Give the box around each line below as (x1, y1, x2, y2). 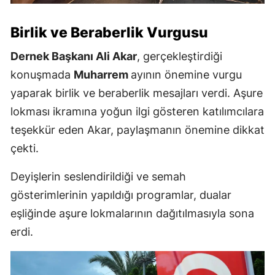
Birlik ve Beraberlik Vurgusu (10, 24, 208, 42)
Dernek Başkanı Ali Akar (10, 50, 137, 63)
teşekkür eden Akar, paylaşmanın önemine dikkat (10, 123, 265, 137)
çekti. (10, 142, 39, 155)
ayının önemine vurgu (131, 68, 242, 82)
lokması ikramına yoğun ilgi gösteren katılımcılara (10, 105, 264, 118)
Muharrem (74, 68, 131, 82)
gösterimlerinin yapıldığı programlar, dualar (10, 188, 231, 202)
